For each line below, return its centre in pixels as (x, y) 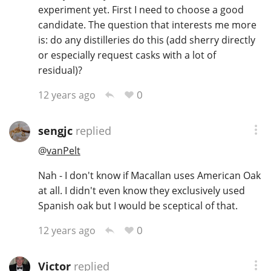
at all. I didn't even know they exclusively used (141, 191)
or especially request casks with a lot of (127, 55)
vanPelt (63, 151)
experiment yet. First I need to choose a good (141, 9)
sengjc (55, 130)
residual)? (60, 70)
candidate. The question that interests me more (147, 24)
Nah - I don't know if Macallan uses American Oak (149, 176)
